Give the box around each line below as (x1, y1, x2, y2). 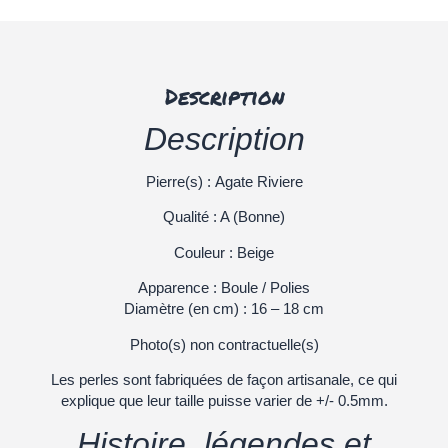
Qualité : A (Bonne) (163, 208, 285, 226)
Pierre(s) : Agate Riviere (145, 173, 303, 191)
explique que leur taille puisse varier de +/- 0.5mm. (60, 392, 388, 410)
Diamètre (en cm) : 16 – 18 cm (124, 300, 324, 318)
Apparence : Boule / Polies (138, 279, 310, 297)
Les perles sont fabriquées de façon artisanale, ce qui (51, 371, 397, 389)
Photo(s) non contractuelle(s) (129, 335, 319, 353)
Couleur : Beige (174, 243, 274, 261)
